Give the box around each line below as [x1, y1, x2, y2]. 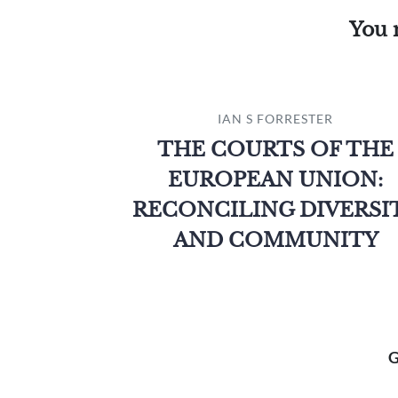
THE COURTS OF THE [157, 138, 394, 162]
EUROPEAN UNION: [168, 168, 383, 192]
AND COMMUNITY [172, 228, 378, 252]
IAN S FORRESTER [218, 111, 333, 126]
